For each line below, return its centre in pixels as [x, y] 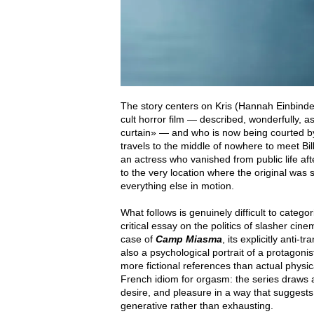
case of [138, 239]
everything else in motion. [177, 185]
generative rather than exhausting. [197, 305]
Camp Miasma [189, 239]
